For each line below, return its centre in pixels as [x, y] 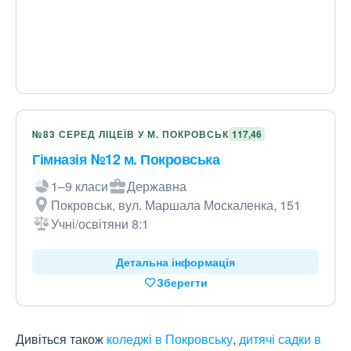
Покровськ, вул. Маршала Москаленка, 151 [176, 205]
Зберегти [182, 282]
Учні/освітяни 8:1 [100, 224]
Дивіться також [61, 339]
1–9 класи [80, 186]
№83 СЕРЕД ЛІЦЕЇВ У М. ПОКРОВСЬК [130, 134]
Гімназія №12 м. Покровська [126, 159]
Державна [157, 186]
